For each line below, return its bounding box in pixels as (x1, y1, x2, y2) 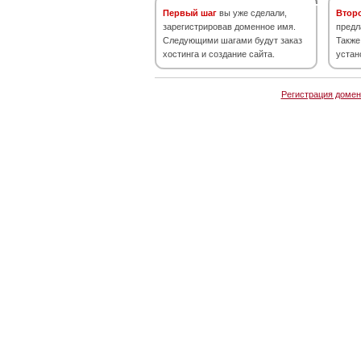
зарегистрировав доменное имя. (163, 22, 296, 31)
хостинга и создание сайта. (163, 49, 275, 59)
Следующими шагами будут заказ (163, 35, 302, 45)
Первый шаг (163, 8, 217, 18)
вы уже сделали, (217, 8, 287, 18)
